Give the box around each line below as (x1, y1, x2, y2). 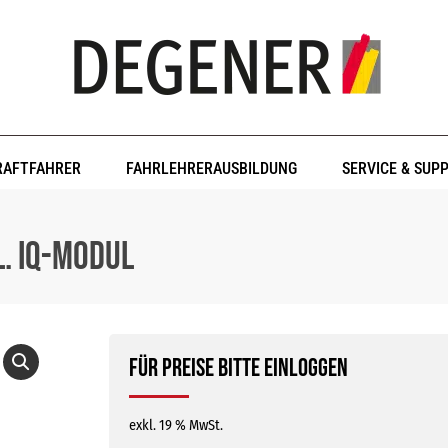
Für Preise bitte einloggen (128, 353, 348, 384)
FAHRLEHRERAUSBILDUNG (126, 159, 298, 178)
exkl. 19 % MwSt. (128, 417, 223, 434)
